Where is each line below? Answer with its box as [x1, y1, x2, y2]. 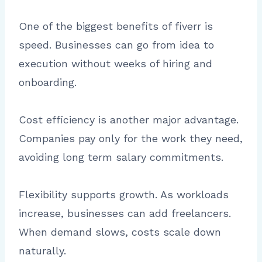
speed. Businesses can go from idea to [19, 39, 214, 51]
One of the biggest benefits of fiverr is [19, 20, 213, 33]
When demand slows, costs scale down [19, 226, 221, 239]
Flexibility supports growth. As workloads [19, 188, 229, 201]
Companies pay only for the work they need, [19, 132, 243, 145]
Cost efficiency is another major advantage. [19, 113, 239, 126]
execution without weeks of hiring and [19, 57, 212, 70]
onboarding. [19, 76, 77, 89]
